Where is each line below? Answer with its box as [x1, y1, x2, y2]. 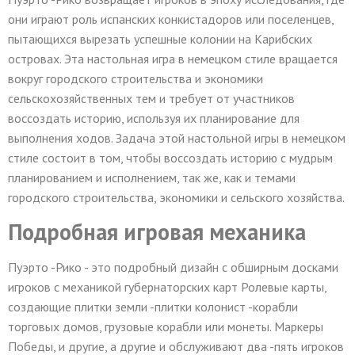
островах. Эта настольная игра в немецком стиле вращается [8, 50, 338, 67]
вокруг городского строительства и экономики [8, 70, 263, 86]
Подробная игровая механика [8, 217, 306, 247]
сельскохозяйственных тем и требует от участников [8, 90, 295, 106]
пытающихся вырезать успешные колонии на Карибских [8, 30, 312, 47]
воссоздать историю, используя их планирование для [8, 109, 300, 126]
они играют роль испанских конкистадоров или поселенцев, [8, 10, 334, 27]
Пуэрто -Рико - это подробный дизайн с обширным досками [8, 259, 338, 276]
